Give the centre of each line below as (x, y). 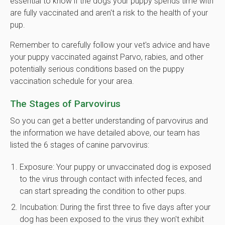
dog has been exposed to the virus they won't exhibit (112, 219)
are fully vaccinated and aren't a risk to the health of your (109, 13)
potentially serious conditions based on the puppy (97, 69)
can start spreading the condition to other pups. (103, 191)
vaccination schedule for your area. (72, 81)
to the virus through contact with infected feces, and (111, 179)
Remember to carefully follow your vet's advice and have (110, 45)
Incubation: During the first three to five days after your (115, 207)
